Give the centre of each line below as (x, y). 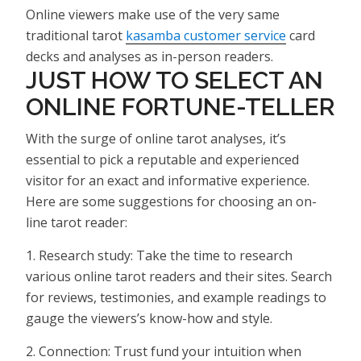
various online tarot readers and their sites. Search (179, 276)
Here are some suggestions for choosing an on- (171, 201)
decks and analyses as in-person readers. (149, 56)
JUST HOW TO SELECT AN (174, 80)
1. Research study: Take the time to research (159, 255)
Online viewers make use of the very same (153, 14)
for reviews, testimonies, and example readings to (176, 297)
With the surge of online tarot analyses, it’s (156, 138)
